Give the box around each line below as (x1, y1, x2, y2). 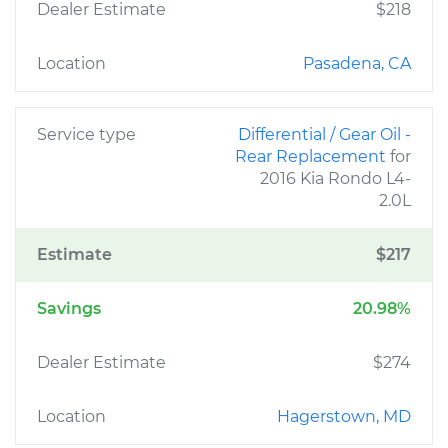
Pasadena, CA (303, 54, 411, 73)
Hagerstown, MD (277, 407, 411, 426)
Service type (37, 125, 136, 144)
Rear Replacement (235, 147, 390, 166)
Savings (37, 299, 101, 318)
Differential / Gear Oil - (238, 125, 411, 144)
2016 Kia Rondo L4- (260, 169, 411, 188)
